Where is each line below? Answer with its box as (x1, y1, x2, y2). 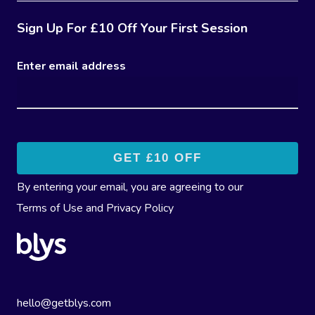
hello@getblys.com (17, 295, 111, 311)
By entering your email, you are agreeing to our (17, 179, 246, 195)
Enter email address (17, 58, 126, 75)
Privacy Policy (106, 200, 174, 217)
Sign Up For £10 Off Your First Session (17, 20, 247, 37)
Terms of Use (17, 200, 83, 217)
